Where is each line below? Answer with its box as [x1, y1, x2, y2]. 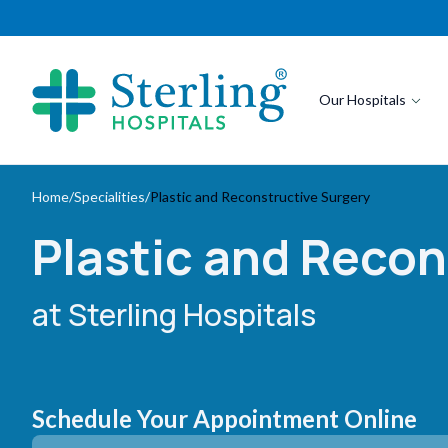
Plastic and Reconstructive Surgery [150, 188, 370, 205]
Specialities [74, 188, 145, 205]
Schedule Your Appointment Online [32, 404, 417, 433]
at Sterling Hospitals [32, 294, 316, 335]
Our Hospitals [318, 91, 406, 108]
